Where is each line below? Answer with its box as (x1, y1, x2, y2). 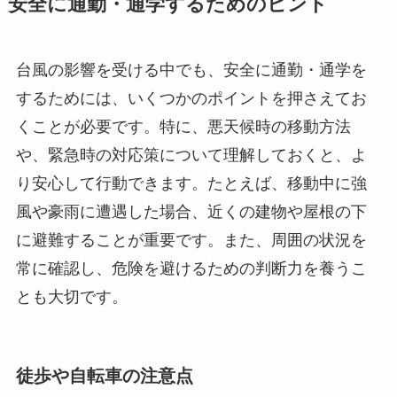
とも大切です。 (15, 288, 128, 307)
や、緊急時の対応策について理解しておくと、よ (15, 146, 367, 165)
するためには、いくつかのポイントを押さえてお (15, 90, 367, 108)
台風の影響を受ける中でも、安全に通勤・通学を (15, 61, 367, 80)
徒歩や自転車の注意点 (15, 365, 193, 385)
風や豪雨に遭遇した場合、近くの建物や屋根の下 (15, 203, 367, 222)
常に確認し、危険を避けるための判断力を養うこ (15, 260, 367, 278)
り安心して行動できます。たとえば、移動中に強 (15, 175, 367, 193)
